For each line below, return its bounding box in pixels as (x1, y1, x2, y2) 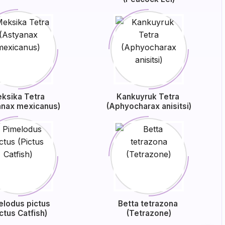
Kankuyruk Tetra (116, 92, 181, 101)
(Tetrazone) (126, 208, 171, 218)
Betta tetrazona (118, 199, 180, 208)
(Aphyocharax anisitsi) (106, 101, 191, 111)
